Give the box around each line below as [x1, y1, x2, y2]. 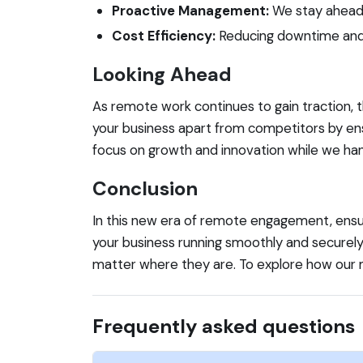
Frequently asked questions [92, 313, 355, 339]
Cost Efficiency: [112, 26, 216, 45]
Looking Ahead [92, 61, 232, 87]
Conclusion [92, 175, 198, 201]
